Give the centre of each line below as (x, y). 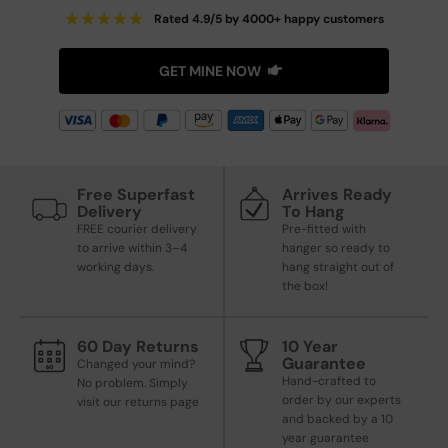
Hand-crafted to (329, 380)
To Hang (313, 211)
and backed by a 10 (337, 418)
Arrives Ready (337, 194)
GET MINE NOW (210, 71)
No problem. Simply (132, 382)
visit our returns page (138, 401)
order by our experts (341, 399)
